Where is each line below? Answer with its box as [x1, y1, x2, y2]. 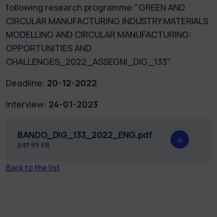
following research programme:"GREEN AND [6, 1, 185, 13]
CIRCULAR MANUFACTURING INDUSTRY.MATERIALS [6, 15, 208, 27]
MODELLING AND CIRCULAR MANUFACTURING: [6, 28, 192, 40]
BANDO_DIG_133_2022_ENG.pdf [17, 128, 152, 140]
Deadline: [6, 77, 45, 89]
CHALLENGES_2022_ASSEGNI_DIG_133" [6, 55, 171, 67]
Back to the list [6, 162, 60, 173]
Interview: [6, 98, 46, 110]
